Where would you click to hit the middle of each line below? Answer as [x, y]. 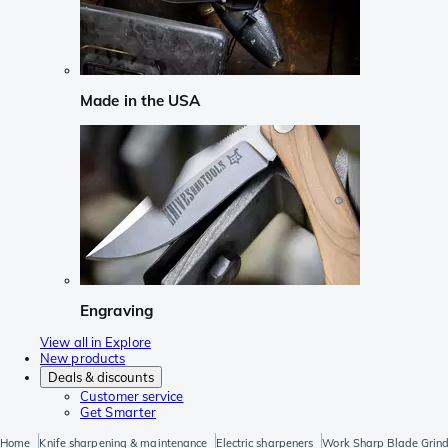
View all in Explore [95, 342]
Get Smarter [118, 412]
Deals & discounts [101, 377]
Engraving [116, 310]
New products [83, 358]
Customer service [132, 396]
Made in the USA [140, 101]
